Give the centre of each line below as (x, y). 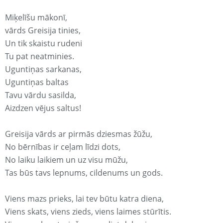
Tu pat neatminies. (40, 56)
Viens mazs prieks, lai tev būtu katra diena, (84, 199)
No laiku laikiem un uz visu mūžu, (66, 160)
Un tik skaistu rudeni (44, 44)
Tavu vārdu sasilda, (41, 95)
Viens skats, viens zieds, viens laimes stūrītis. (88, 212)
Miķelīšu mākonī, (36, 18)
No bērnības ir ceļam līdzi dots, (63, 147)
